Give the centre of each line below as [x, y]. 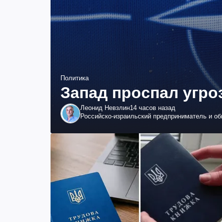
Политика [75, 78]
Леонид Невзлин [105, 108]
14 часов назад [153, 108]
